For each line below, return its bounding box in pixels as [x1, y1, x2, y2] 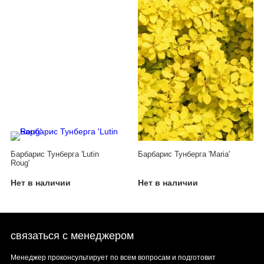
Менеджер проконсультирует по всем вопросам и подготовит [11, 253, 216, 262]
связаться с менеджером [11, 230, 134, 242]
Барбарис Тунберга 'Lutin [11, 150, 99, 159]
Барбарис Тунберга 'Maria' [138, 150, 230, 159]
